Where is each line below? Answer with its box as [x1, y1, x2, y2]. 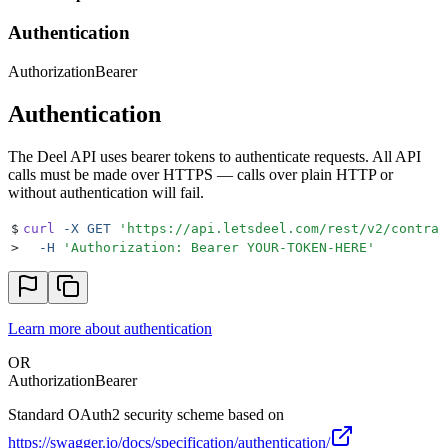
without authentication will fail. [8, 183, 204, 201]
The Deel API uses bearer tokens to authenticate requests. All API [8, 147, 421, 165]
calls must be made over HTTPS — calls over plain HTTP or [8, 165, 393, 183]
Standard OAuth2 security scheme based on [8, 405, 284, 423]
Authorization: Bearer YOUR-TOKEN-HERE [71, 239, 367, 255]
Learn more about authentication [8, 319, 212, 337]
